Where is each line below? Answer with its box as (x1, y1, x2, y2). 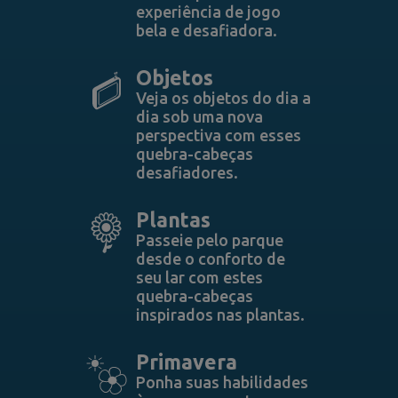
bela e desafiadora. (135, 21, 277, 39)
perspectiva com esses (135, 126, 301, 144)
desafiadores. (135, 163, 238, 181)
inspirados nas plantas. (135, 306, 305, 323)
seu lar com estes (135, 268, 263, 286)
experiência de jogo (135, 3, 281, 20)
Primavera (135, 351, 237, 373)
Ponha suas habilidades (135, 373, 308, 391)
